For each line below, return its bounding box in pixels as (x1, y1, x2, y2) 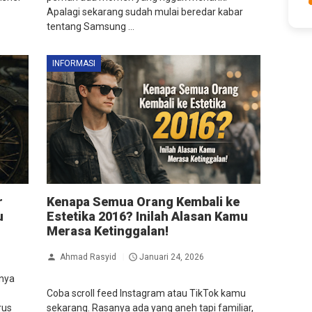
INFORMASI (52, 58, 95, 69)
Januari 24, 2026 (139, 251, 204, 262)
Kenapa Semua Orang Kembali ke (46, 194, 240, 209)
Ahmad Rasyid (59, 251, 116, 262)
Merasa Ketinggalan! (46, 223, 169, 238)
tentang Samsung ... (46, 21, 134, 33)
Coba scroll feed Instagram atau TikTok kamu (46, 287, 246, 299)
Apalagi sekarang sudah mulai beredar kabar (46, 6, 243, 18)
